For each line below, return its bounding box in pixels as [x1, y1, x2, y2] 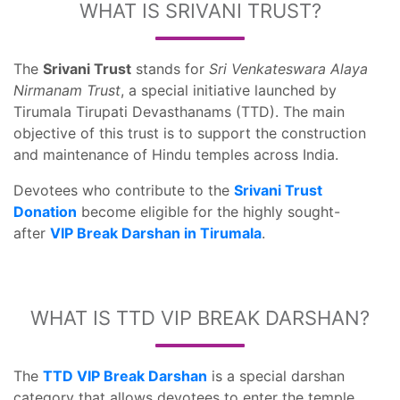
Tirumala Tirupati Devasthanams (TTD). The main [13, 103, 345, 121]
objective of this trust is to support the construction [13, 124, 366, 142]
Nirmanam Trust [13, 81, 121, 99]
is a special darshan [207, 367, 345, 385]
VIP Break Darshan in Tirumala [50, 224, 262, 242]
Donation [13, 203, 77, 221]
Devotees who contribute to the [13, 181, 234, 199]
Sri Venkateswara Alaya [209, 60, 368, 78]
